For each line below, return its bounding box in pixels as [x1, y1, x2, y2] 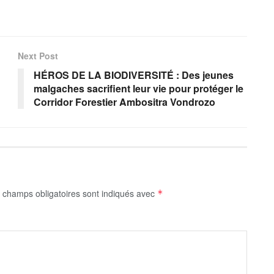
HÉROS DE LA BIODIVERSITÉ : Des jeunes [34, 68, 234, 83]
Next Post [18, 50, 58, 62]
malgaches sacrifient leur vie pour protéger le [34, 81, 243, 96]
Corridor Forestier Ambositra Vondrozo [34, 95, 215, 109]
